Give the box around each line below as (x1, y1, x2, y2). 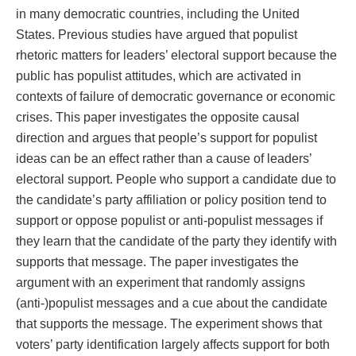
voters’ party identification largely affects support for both (16, 338, 330, 351)
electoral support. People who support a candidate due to (16, 172, 336, 186)
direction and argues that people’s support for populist (16, 131, 317, 145)
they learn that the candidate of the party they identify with (16, 234, 337, 248)
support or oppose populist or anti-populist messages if (16, 214, 323, 227)
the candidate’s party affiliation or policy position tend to (16, 193, 327, 207)
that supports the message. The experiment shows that (16, 317, 322, 331)
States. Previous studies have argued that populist (16, 28, 297, 41)
